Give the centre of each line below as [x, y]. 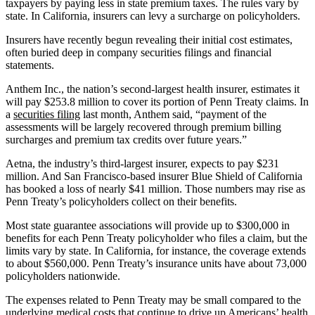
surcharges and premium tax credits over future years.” [126, 139]
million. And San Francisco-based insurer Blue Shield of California [154, 176]
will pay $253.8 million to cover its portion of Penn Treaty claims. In [157, 101]
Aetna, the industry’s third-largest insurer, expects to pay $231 [142, 163]
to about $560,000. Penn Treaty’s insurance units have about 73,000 [156, 263]
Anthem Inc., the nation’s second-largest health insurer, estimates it [153, 89]
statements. [30, 65]
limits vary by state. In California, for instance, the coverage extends [156, 250]
